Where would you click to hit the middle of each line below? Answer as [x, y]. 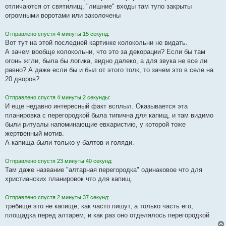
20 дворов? [22, 79]
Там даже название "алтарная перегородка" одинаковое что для [104, 170]
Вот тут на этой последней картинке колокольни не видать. [96, 43]
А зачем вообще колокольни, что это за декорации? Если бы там [105, 52]
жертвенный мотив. [35, 134]
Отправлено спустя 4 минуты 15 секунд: [57, 34]
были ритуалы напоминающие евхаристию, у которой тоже [95, 125]
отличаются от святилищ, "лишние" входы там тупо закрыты [98, 7]
